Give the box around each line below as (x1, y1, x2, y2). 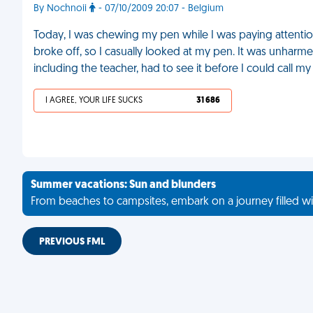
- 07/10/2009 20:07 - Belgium (96, 3, 224, 14)
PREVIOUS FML (39, 237, 105, 247)
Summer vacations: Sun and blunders (31, 180, 216, 191)
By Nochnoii (34, 3, 89, 14)
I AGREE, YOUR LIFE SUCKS (45, 96, 143, 105)
